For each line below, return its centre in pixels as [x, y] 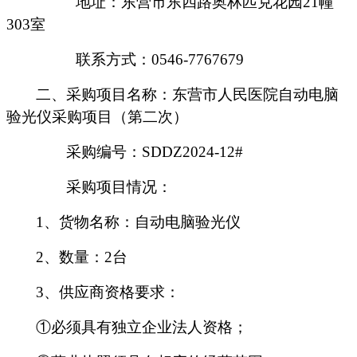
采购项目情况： [119, 187]
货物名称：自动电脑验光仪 [150, 222]
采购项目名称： [119, 95]
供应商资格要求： [120, 292]
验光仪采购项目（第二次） [97, 117]
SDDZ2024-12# [192, 152]
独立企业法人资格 [172, 328]
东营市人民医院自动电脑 [255, 95]
